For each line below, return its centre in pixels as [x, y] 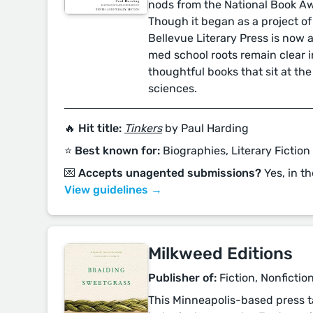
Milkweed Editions [220, 254]
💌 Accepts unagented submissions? [163, 173]
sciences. [173, 88]
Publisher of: [182, 278]
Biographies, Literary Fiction [235, 151]
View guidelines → [113, 190]
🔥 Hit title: [93, 128]
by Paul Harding [207, 128]
